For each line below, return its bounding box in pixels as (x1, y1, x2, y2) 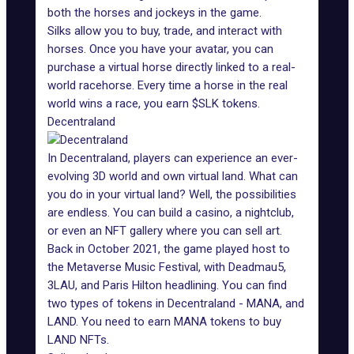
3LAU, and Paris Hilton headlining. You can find (47, 278, 287, 292)
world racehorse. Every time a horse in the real (47, 78, 288, 92)
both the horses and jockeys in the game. (47, 6, 262, 20)
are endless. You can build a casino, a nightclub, (47, 205, 294, 220)
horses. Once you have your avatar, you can (47, 42, 273, 56)
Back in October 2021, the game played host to (47, 242, 290, 256)
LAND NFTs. (47, 333, 109, 347)
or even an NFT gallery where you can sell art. (47, 224, 282, 238)
